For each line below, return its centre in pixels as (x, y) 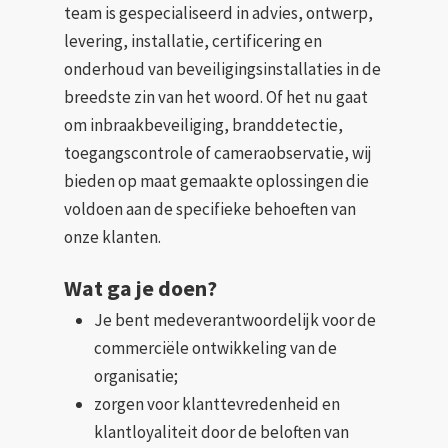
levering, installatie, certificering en (193, 41)
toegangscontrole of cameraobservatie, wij (218, 153)
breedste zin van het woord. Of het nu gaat (216, 97)
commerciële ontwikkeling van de (216, 347)
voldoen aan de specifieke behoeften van (210, 209)
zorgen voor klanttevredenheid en (217, 403)
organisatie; (136, 375)
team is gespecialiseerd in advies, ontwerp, (219, 13)
